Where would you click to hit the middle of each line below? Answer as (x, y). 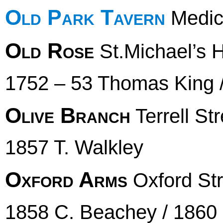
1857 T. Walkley (74, 148)
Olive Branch (68, 115)
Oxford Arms (66, 180)
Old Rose (50, 51)
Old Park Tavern (85, 17)
